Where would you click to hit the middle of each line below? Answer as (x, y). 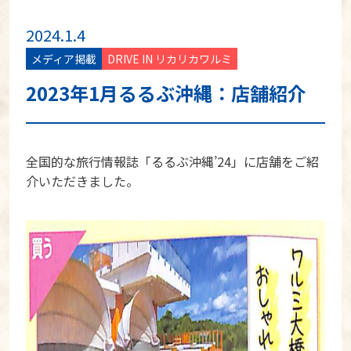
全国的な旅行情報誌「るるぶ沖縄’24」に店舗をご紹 (173, 162)
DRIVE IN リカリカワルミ (170, 58)
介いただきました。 (83, 181)
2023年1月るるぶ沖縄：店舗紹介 (166, 93)
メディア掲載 (64, 58)
